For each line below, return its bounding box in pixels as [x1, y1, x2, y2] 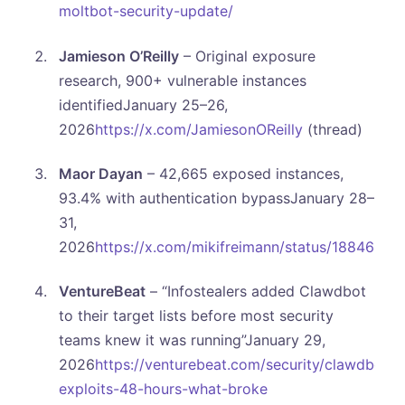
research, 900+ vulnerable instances [58, 71, 306, 89]
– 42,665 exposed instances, [142, 164, 344, 183]
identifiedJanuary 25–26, [58, 95, 228, 114]
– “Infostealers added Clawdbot [145, 282, 366, 301]
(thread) [302, 119, 363, 138]
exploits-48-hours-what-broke [58, 380, 268, 399]
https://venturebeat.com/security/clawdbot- [94, 355, 395, 374]
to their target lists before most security [58, 306, 334, 325]
